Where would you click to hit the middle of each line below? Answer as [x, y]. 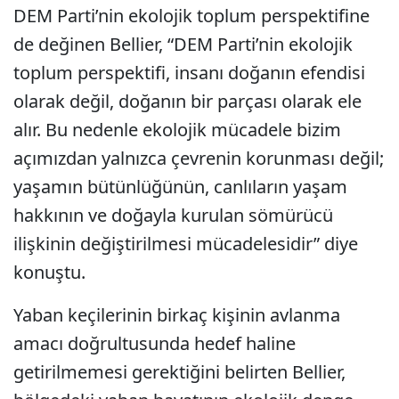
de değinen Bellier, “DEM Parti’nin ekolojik [183, 45]
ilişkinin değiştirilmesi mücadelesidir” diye [186, 244]
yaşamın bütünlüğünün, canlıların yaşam [180, 187]
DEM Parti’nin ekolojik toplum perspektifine [191, 16]
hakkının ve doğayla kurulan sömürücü [173, 216]
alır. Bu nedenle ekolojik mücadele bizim [177, 130]
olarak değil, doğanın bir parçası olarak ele [187, 102]
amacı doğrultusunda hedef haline [155, 344]
